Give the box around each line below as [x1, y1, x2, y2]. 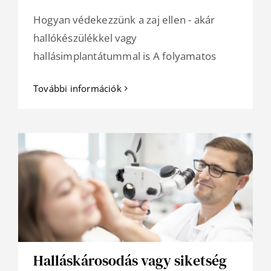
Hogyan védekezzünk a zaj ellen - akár [33, 13, 215, 27]
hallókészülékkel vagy [33, 31, 137, 45]
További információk [33, 82, 122, 95]
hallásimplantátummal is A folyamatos [33, 49, 217, 64]
